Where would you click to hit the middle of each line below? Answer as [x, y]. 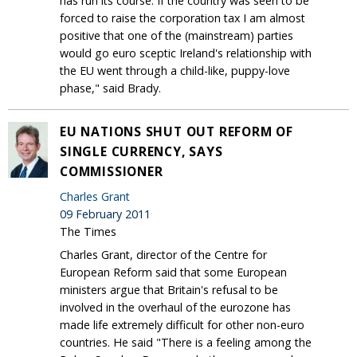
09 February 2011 [105, 214]
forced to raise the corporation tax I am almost [182, 18]
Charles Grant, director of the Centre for [163, 254]
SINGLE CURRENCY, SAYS [141, 151]
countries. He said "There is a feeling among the [186, 342]
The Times [88, 231]
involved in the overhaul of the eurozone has [175, 307]
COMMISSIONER [112, 171]
